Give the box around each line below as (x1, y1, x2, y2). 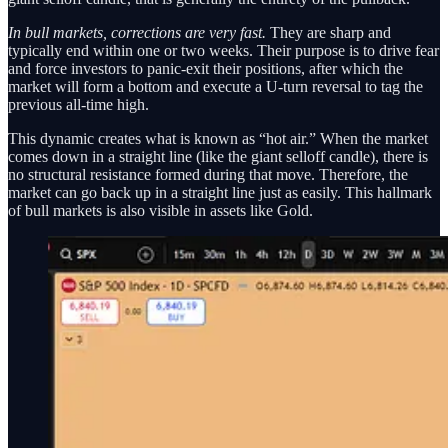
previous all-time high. (8, 95, 149, 113)
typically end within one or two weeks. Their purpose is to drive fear (8, 41, 439, 59)
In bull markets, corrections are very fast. (8, 23, 266, 41)
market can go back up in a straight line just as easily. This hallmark (8, 183, 432, 201)
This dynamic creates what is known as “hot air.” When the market (8, 129, 428, 147)
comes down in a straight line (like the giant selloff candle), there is (8, 147, 428, 165)
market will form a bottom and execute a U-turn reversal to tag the (8, 77, 423, 95)
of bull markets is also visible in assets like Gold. (8, 201, 313, 219)
